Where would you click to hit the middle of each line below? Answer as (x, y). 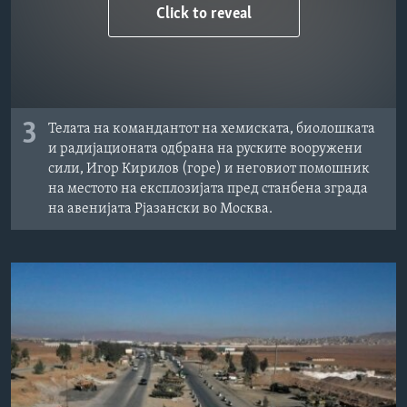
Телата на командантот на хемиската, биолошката (212, 129)
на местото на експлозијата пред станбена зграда (208, 189)
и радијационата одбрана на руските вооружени (205, 149)
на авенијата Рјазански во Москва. (160, 208)
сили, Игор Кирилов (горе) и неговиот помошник (209, 169)
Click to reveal (204, 14)
